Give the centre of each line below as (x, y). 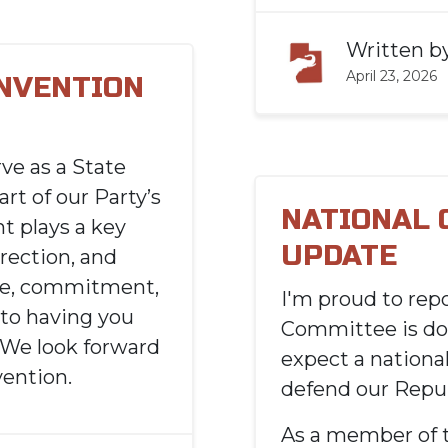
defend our (337, 389)
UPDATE (339, 256)
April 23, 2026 (391, 76)
